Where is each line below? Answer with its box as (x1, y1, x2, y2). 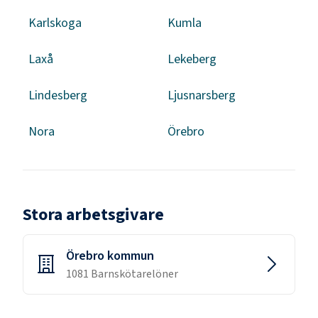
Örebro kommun (66, 246, 154, 265)
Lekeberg (168, 50, 216, 68)
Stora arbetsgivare (23, 202, 164, 227)
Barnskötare (91, 265, 152, 282)
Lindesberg (28, 86, 87, 104)
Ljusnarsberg (168, 86, 236, 104)
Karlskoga (28, 13, 82, 32)
